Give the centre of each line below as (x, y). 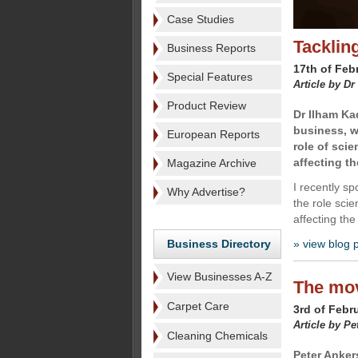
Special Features (210, 77)
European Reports (213, 134)
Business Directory (219, 244)
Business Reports (211, 48)
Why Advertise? (206, 192)
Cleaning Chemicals (217, 336)
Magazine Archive (212, 163)
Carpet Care (198, 306)
